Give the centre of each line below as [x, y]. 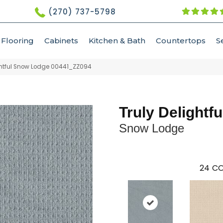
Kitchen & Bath [117, 41]
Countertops [181, 41]
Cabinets [61, 41]
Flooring [17, 41]
